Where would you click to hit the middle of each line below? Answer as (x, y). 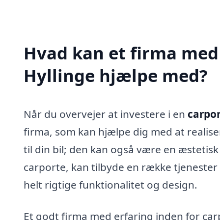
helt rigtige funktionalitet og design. (110, 184)
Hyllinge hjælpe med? (116, 75)
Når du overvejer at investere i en (106, 114)
